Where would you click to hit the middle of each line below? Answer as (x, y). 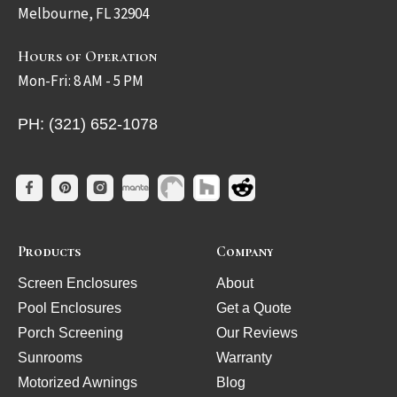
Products (49, 251)
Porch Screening (70, 332)
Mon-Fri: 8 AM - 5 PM (81, 81)
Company (245, 251)
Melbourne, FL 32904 (83, 14)
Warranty (244, 357)
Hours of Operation (88, 56)
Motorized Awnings (78, 382)
